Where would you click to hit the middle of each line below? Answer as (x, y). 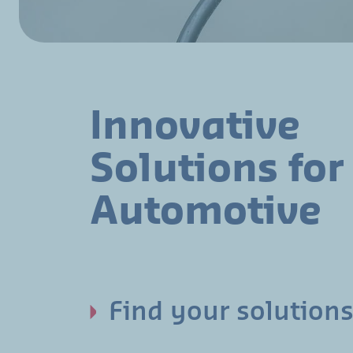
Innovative (195, 127)
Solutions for (217, 169)
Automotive (206, 212)
